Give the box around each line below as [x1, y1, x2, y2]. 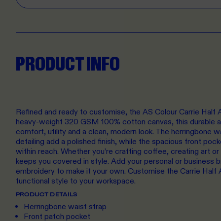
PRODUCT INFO [16, 52, 120, 77]
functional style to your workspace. [16, 176, 136, 187]
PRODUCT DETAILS [16, 190, 77, 198]
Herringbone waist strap [24, 202, 107, 213]
